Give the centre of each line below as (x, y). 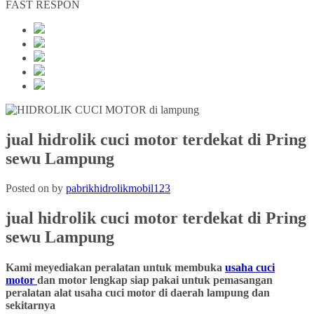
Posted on (29, 188)
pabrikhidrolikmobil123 (118, 188)
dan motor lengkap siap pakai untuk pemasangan (155, 280)
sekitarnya (30, 305)
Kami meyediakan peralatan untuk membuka (115, 267)
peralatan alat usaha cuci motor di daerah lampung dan (138, 292)
